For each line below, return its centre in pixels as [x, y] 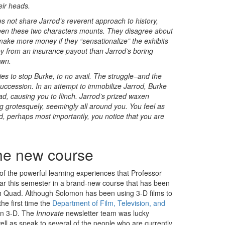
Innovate [50, 213]
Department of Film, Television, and [109, 203]
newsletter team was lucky [106, 213]
